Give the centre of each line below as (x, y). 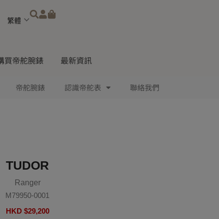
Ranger (27, 183)
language (16, 38)
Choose (14, 15)
